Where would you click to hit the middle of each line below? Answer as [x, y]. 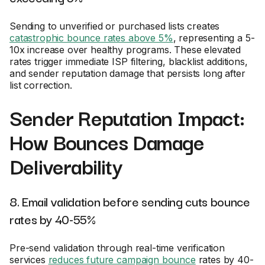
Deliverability [66, 166]
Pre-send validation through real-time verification [117, 248]
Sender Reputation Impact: [127, 117]
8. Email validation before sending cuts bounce [130, 201]
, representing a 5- [214, 38]
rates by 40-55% [53, 219]
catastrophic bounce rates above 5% [91, 38]
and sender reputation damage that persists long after [127, 73]
